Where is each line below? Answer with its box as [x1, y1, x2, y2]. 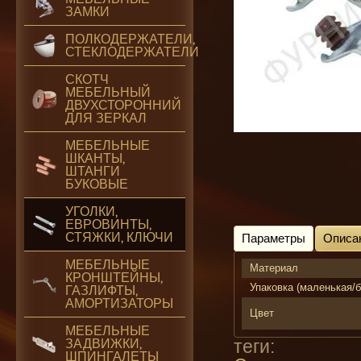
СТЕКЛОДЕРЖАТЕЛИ [65, 44, 199, 60]
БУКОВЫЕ [65, 176, 128, 192]
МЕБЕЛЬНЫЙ [65, 85, 151, 100]
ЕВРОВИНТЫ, [65, 217, 151, 232]
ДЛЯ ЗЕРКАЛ [65, 110, 147, 126]
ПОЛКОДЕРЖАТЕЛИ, [65, 31, 195, 47]
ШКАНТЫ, [65, 151, 125, 166]
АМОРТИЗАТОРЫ [65, 296, 173, 311]
